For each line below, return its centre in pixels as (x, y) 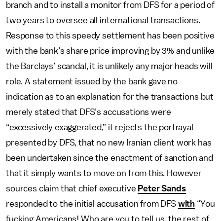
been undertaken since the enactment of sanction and (110, 158)
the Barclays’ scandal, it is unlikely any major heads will (109, 66)
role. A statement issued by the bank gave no (92, 81)
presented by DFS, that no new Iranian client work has (109, 143)
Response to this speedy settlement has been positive (110, 36)
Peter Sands (162, 188)
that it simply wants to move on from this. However (104, 173)
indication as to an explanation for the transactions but (110, 97)
